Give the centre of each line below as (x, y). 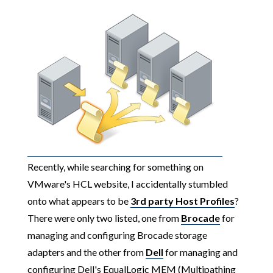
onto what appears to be (79, 200)
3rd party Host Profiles (182, 200)
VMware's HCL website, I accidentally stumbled (127, 183)
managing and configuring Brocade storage (117, 235)
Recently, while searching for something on (115, 166)
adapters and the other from (86, 252)
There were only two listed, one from (104, 218)
